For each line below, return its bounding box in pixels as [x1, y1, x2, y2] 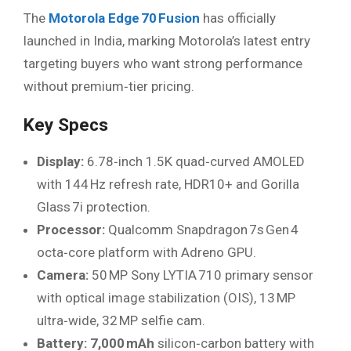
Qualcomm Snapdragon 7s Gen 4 [105, 221, 299, 237]
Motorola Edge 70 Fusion [49, 9, 200, 26]
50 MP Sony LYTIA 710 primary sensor [89, 266, 313, 283]
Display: [37, 153, 84, 169]
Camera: [37, 266, 89, 283]
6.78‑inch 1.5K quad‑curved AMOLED [84, 153, 305, 169]
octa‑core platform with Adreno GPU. [37, 244, 256, 260]
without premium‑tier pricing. [24, 78, 194, 94]
